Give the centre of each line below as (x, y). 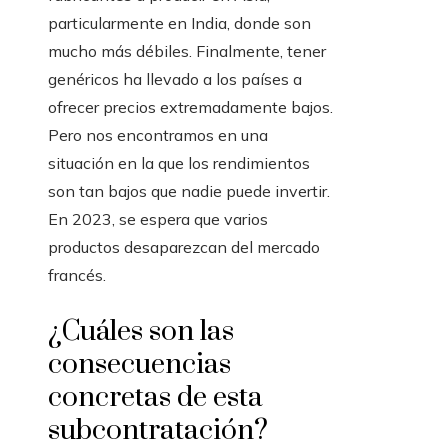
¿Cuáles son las (141, 332)
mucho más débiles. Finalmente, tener (187, 51)
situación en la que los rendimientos (179, 163)
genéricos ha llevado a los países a (175, 79)
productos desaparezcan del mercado (184, 247)
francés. (77, 275)
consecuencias (139, 365)
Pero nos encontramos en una (158, 135)
